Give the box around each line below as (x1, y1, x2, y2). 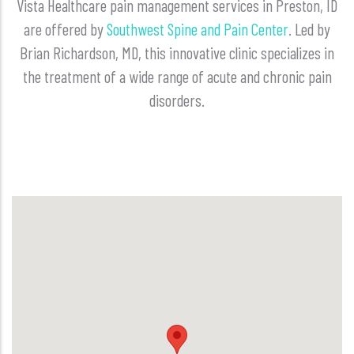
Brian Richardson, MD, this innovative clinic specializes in (20, 42, 334, 62)
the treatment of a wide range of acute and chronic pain (22, 66, 332, 86)
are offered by (24, 18, 107, 39)
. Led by (288, 18, 330, 39)
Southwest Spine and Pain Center (107, 18, 288, 39)
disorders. (149, 89, 205, 110)
